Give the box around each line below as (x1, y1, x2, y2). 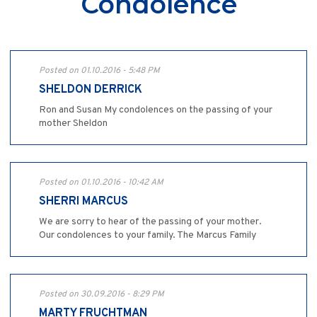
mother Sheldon (39, 117, 108, 130)
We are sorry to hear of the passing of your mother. (39, 216, 262, 229)
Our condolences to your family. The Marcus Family (39, 229, 256, 242)
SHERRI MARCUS (39, 195, 128, 209)
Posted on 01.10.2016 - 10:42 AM (39, 177, 163, 189)
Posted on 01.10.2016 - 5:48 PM (39, 65, 160, 77)
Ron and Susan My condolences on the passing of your (39, 104, 272, 117)
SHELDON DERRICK (39, 83, 142, 98)
